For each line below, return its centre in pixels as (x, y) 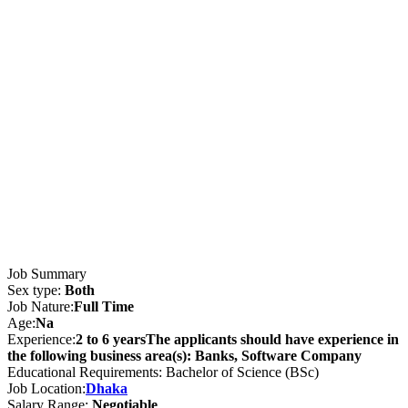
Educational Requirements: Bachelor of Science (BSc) (163, 372)
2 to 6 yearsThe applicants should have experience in (237, 339)
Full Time (104, 306)
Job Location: (46, 388)
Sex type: (36, 290)
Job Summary (47, 273)
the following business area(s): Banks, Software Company (184, 355)
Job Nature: (41, 306)
